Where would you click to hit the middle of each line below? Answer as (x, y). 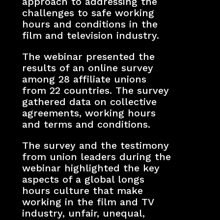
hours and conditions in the (90, 24)
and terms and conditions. (86, 124)
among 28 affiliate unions (84, 79)
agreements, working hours (89, 113)
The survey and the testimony (95, 145)
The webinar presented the (88, 56)
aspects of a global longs (83, 179)
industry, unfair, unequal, (83, 213)
